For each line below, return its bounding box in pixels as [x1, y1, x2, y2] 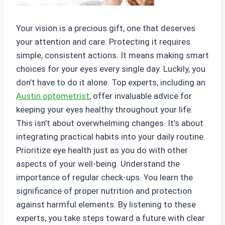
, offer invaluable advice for [89, 91, 192, 101]
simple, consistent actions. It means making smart [16, 50, 209, 60]
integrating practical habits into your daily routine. [16, 132, 205, 142]
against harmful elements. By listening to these [16, 199, 196, 209]
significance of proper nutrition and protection [16, 186, 192, 196]
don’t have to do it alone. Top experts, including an [16, 77, 205, 87]
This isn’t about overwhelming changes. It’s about [16, 118, 203, 128]
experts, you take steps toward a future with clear [16, 213, 205, 223]
